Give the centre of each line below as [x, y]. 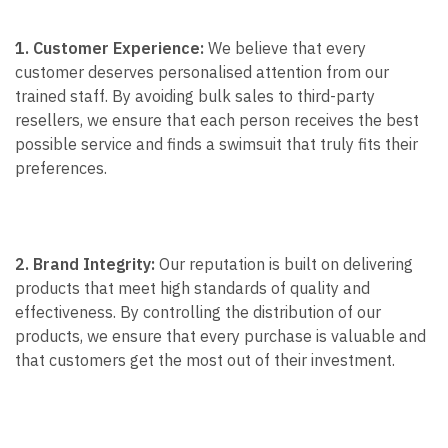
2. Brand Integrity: [85, 264]
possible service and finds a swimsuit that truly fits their [216, 144]
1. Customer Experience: [109, 48]
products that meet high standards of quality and [192, 288]
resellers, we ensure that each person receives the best [217, 120]
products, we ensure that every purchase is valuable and [220, 336]
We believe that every [285, 48]
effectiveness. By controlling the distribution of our [198, 312]
